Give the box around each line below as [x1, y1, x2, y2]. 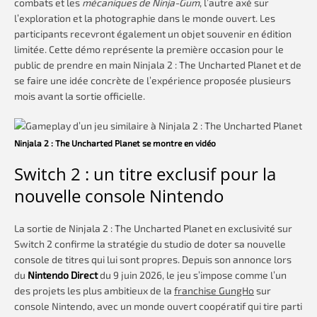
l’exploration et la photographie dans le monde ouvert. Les [14, 12, 275, 25]
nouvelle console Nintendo [14, 184, 224, 208]
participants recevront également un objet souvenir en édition [14, 28, 292, 40]
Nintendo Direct [28, 269, 98, 282]
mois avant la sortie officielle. [14, 90, 145, 103]
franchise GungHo [174, 284, 254, 297]
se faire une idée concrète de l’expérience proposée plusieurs [14, 74, 291, 87]
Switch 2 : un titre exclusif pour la [14, 162, 276, 186]
